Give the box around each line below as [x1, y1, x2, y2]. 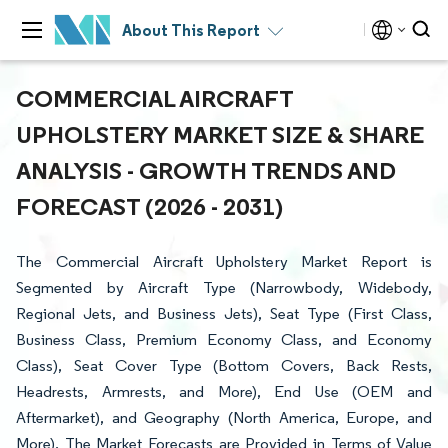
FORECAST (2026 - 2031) [16, 191, 283, 221]
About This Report [122, 20, 260, 40]
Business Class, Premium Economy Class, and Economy [16, 330, 432, 349]
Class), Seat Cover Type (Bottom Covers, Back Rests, [16, 356, 432, 375]
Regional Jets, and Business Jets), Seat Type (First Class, [16, 304, 432, 323]
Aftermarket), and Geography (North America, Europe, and [16, 408, 432, 427]
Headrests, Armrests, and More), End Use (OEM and [16, 382, 432, 401]
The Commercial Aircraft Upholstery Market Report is [16, 252, 432, 271]
